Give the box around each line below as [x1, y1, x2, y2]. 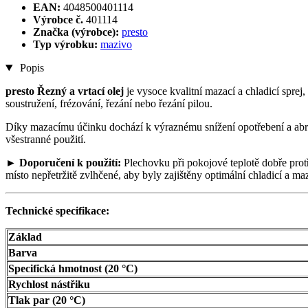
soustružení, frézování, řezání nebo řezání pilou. [5, 98, 212, 110]
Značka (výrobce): [33, 26, 119, 38]
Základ [8, 231, 42, 243]
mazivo [100, 38, 132, 51]
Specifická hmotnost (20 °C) [8, 263, 137, 275]
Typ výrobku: [33, 38, 100, 51]
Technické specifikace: [5, 205, 109, 217]
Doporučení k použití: [19, 157, 121, 169]
